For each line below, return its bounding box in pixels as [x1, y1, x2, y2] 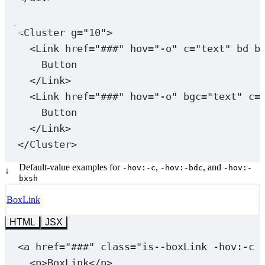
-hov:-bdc [160, 163, 203, 172]
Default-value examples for [19, 161, 122, 172]
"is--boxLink [135, 240, 213, 253]
